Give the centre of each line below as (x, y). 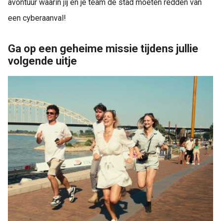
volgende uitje (42, 61)
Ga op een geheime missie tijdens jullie (103, 49)
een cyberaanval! (37, 18)
